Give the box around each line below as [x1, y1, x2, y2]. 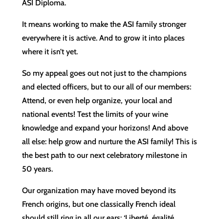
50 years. [22, 164, 53, 174]
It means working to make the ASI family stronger [22, 19, 186, 29]
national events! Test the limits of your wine [22, 109, 168, 119]
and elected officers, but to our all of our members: [22, 82, 191, 91]
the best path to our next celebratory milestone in [22, 150, 187, 160]
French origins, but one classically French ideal [22, 199, 175, 209]
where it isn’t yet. [22, 46, 78, 56]
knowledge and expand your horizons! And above [22, 123, 188, 132]
